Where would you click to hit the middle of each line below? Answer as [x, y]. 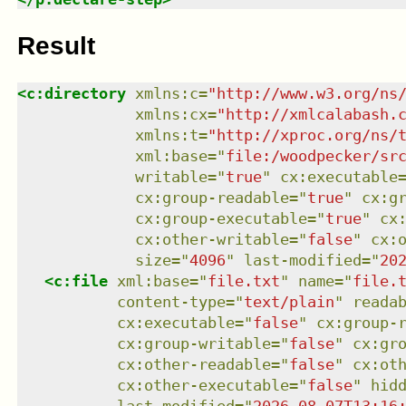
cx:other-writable [212, 240]
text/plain [289, 302]
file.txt [243, 281]
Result [56, 45]
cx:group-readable [212, 198]
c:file [80, 281]
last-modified [302, 261]
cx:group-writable [193, 344]
